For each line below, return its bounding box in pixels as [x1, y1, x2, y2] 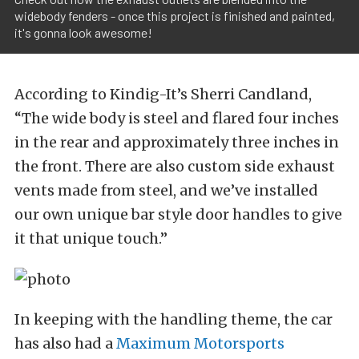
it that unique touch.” [14, 229, 167, 248]
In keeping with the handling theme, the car [14, 310, 333, 329]
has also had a [14, 334, 116, 353]
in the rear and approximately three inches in [14, 133, 339, 151]
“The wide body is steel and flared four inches [14, 109, 339, 127]
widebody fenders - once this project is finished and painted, [14, 8, 335, 23]
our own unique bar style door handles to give [14, 205, 342, 224]
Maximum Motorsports [116, 334, 284, 353]
